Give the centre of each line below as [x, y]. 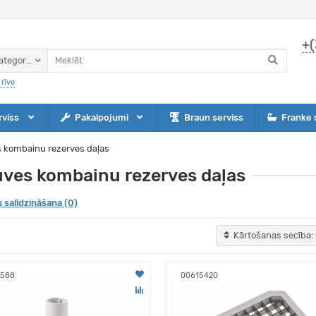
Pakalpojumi [103, 117]
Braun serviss [213, 117]
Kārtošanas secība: [274, 235]
